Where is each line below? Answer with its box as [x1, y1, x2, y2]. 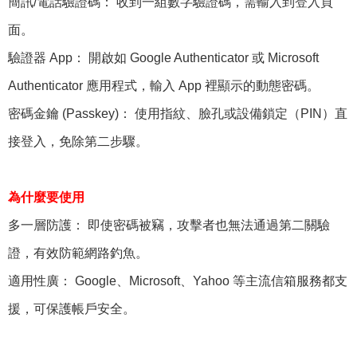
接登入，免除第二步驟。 [8, 134, 151, 148]
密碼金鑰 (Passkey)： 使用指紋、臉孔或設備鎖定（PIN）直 [8, 106, 347, 120]
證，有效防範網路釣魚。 [8, 245, 148, 260]
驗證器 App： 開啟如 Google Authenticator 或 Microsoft [8, 50, 319, 65]
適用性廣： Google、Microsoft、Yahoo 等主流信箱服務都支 [8, 273, 347, 288]
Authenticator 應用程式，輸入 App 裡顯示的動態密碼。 [8, 78, 320, 92]
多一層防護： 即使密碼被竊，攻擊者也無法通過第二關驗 [8, 218, 330, 232]
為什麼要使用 [8, 190, 84, 204]
